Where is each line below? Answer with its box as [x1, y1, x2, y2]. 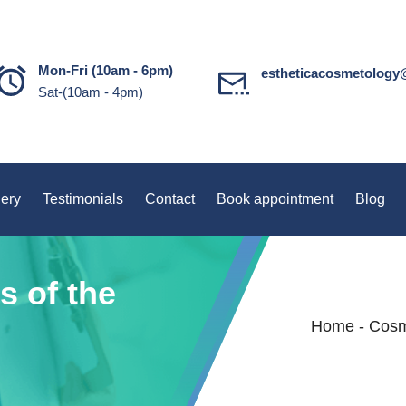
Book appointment [217, 191, 333, 207]
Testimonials [43, 191, 123, 207]
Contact [145, 191, 195, 207]
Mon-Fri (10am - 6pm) [37, 63, 173, 78]
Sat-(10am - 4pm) [37, 84, 143, 100]
